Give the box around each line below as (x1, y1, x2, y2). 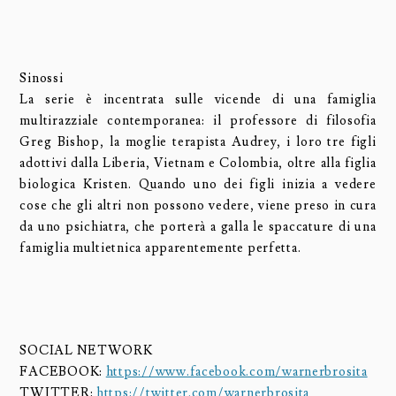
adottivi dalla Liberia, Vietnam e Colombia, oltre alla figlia (19, 154, 377, 171)
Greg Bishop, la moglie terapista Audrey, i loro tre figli (19, 133, 377, 150)
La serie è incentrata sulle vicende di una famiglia (19, 90, 377, 108)
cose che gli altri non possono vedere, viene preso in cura (19, 196, 377, 214)
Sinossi (19, 69, 64, 87)
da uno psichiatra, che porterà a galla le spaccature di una (19, 217, 377, 235)
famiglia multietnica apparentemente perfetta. (19, 239, 301, 256)
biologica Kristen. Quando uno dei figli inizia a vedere (19, 175, 377, 193)
